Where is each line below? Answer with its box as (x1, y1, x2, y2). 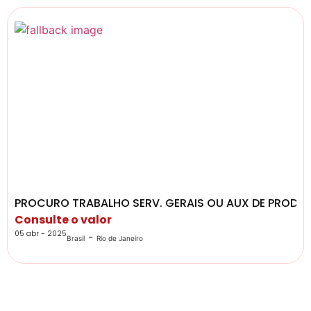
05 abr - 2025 (15, 228, 67, 239)
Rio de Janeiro (96, 234, 143, 243)
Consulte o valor (15, 212, 112, 228)
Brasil (67, 234, 85, 243)
